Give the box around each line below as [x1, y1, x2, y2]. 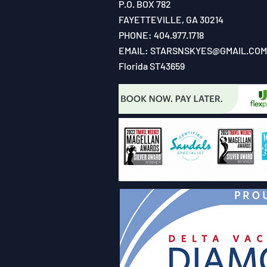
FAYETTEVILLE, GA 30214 [119, 14, 223, 25]
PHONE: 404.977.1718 [119, 29, 204, 41]
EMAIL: [119, 45, 150, 56]
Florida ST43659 [119, 60, 185, 72]
